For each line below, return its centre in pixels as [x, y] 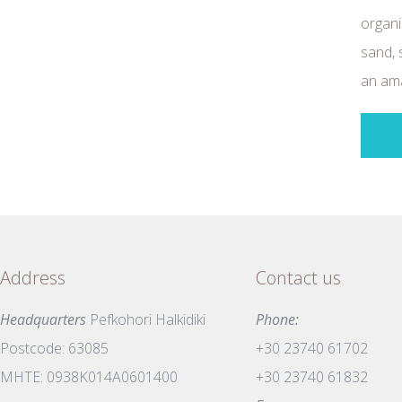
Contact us [298, 278]
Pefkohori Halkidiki [146, 320]
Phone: [277, 320]
